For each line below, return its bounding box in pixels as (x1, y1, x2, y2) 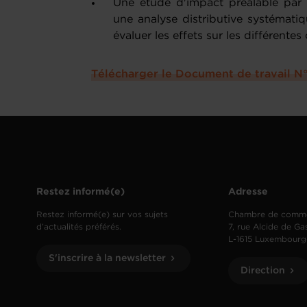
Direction (241, 266, 286, 275)
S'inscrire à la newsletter (49, 254, 167, 262)
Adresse (228, 187, 269, 196)
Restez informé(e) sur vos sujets (36, 210, 169, 219)
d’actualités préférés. (36, 223, 122, 231)
